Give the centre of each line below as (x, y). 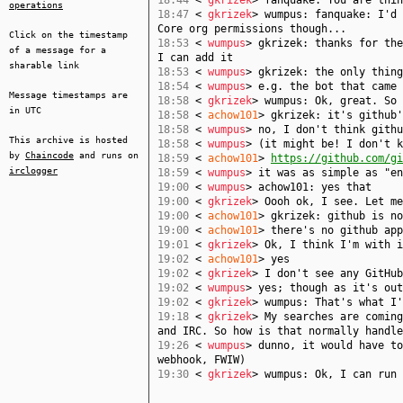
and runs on (106, 155)
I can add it (195, 58)
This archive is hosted (68, 140)
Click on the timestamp (68, 35)
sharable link (44, 65)
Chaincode (49, 155)
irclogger (33, 170)
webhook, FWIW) (201, 360)
